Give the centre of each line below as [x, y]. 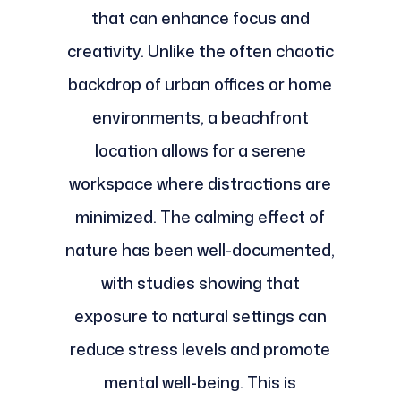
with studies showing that [200, 283]
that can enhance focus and [200, 18]
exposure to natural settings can [200, 316]
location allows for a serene [200, 151]
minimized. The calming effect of [200, 217]
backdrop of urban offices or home [200, 85]
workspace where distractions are [200, 184]
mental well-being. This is [200, 383]
